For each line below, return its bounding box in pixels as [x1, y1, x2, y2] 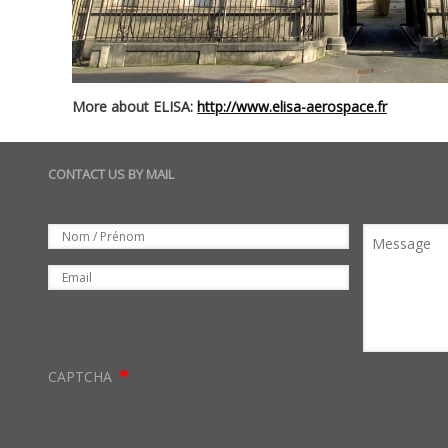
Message [363, 225, 422, 245]
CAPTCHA [48, 367, 116, 387]
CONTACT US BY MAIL [48, 165, 174, 184]
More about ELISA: [72, 97, 197, 117]
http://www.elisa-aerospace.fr [197, 97, 387, 117]
